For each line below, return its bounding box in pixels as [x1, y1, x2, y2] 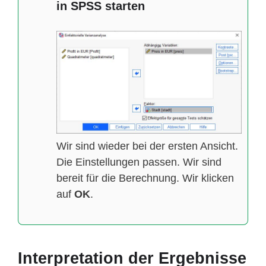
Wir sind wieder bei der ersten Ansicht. [56, 140, 238, 153]
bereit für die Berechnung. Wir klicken [56, 172, 234, 185]
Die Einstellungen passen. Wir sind [56, 156, 221, 169]
